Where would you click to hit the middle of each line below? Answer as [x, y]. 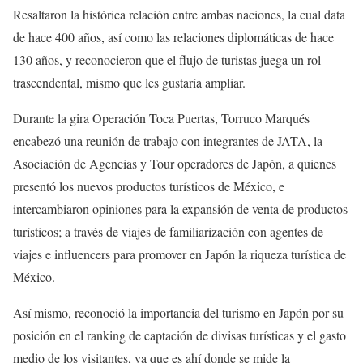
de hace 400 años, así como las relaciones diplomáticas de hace [173, 37]
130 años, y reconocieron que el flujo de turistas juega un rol [167, 60]
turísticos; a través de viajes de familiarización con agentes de [168, 232]
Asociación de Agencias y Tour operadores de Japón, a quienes [175, 164]
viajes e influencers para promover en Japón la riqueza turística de [179, 254]
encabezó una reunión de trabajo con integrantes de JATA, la [168, 141]
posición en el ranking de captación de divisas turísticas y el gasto [179, 335]
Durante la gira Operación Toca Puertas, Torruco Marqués [161, 118]
